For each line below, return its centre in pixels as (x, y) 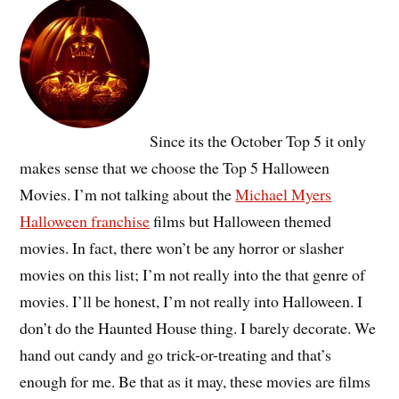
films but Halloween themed (241, 221)
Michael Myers (284, 195)
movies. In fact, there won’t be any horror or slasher (182, 248)
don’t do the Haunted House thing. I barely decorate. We (198, 328)
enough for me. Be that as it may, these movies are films (195, 382)
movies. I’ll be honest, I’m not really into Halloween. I (191, 301)
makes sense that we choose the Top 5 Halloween (175, 168)
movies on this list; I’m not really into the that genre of (193, 275)
